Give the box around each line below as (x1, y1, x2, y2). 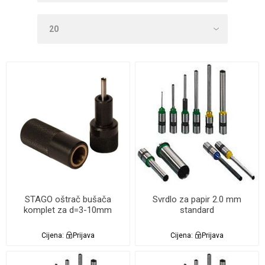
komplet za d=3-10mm (24, 204, 112, 215)
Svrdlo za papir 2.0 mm (153, 193, 242, 205)
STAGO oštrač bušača (24, 193, 111, 205)
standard (180, 204, 215, 215)
